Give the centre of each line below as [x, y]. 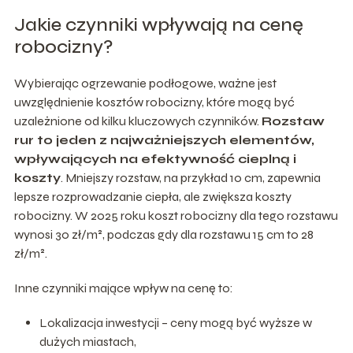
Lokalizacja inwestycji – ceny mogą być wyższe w [175, 323]
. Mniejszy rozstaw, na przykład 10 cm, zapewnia [190, 178]
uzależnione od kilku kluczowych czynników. [137, 121]
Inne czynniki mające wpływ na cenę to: [123, 288]
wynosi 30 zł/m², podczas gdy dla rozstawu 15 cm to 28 [163, 235]
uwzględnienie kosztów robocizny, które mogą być [154, 102]
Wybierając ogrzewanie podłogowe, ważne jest [145, 84]
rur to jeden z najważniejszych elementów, [164, 140]
